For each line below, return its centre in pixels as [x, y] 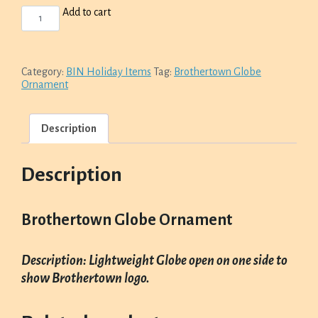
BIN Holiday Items [109, 71]
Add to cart [87, 12]
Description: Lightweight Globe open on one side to [154, 260]
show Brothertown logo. [86, 278]
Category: [44, 71]
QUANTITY [44, 46]
